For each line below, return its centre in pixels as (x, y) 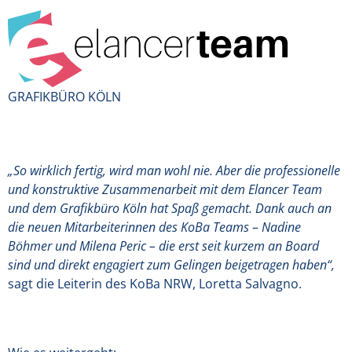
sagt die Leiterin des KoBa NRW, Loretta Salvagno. (155, 283)
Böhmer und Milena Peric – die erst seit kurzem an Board (163, 246)
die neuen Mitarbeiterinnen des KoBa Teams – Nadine (154, 227)
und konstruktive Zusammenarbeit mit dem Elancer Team (165, 189)
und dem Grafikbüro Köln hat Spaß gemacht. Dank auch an (170, 208)
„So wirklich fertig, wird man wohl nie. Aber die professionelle (174, 170)
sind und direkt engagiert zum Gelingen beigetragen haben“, (171, 264)
